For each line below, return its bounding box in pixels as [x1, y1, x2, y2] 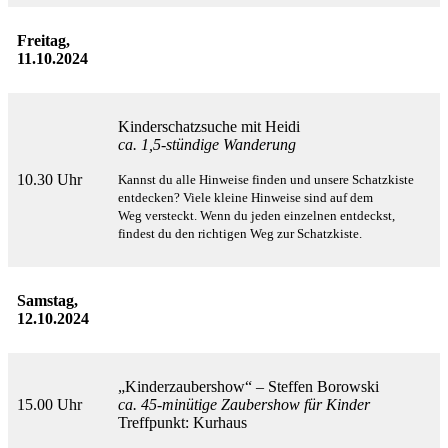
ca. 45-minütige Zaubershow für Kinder [118, 396, 370, 414]
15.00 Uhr [17, 396, 82, 414]
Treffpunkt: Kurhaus [118, 414, 247, 432]
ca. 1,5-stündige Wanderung [118, 136, 296, 154]
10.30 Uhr [17, 171, 82, 189]
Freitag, [17, 32, 70, 50]
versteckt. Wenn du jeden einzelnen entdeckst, [145, 208, 395, 224]
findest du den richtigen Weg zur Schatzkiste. [118, 226, 362, 242]
